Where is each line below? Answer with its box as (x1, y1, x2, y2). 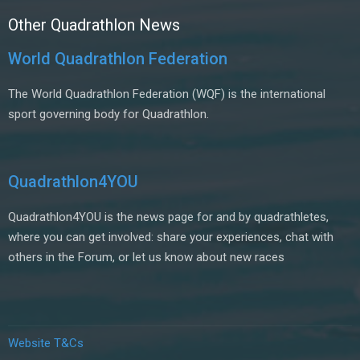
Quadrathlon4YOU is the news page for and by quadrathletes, (8, 210, 329, 225)
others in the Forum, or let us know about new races (8, 250, 284, 265)
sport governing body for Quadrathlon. (8, 107, 209, 122)
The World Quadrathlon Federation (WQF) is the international (8, 87, 325, 102)
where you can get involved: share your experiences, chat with (8, 230, 333, 245)
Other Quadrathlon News (8, 15, 180, 35)
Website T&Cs (8, 336, 84, 351)
